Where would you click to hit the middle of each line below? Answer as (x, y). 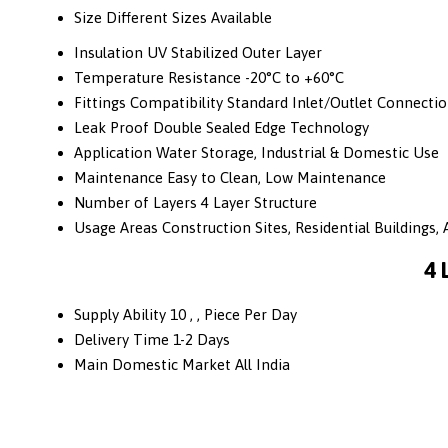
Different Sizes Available (189, 17)
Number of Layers (135, 202)
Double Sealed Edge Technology (261, 127)
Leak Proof (111, 127)
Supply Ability (120, 315)
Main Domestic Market (152, 365)
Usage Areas (116, 227)
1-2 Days (201, 340)
